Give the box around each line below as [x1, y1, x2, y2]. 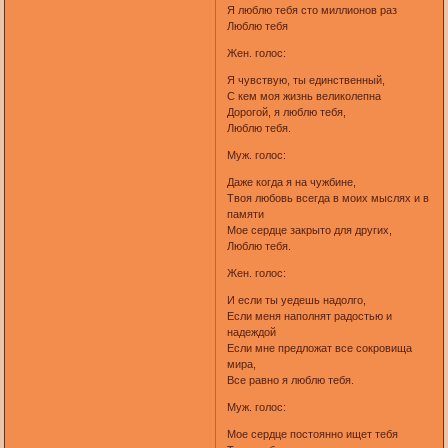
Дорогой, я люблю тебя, [226, 105, 346, 118]
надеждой [226, 325, 276, 338]
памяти [226, 207, 264, 220]
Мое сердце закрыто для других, [226, 223, 392, 236]
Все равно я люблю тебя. [226, 373, 354, 386]
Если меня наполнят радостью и [226, 309, 392, 322]
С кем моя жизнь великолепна [226, 89, 381, 102]
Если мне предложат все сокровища [226, 341, 412, 354]
